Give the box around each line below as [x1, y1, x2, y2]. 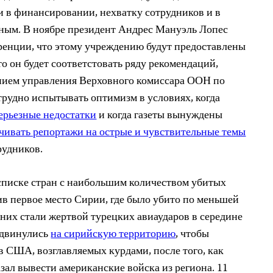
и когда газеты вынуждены [96, 107, 223, 125]
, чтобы [175, 225, 210, 244]
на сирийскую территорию [51, 225, 176, 244]
